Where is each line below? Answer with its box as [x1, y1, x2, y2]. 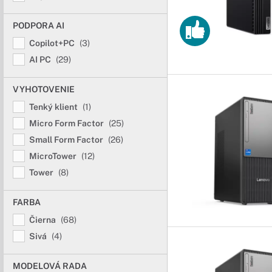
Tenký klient [29, 102, 80, 112]
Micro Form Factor [29, 118, 106, 128]
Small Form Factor [29, 135, 105, 144]
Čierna [29, 215, 58, 225]
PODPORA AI [13, 21, 64, 30]
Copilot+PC [29, 38, 76, 48]
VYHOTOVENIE [13, 84, 75, 94]
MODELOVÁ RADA [13, 261, 87, 271]
